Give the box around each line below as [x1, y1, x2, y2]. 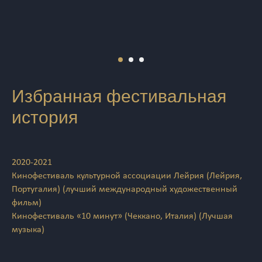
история [12, 108, 78, 127]
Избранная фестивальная [12, 87, 226, 106]
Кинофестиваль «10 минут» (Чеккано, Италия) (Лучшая [12, 212, 233, 222]
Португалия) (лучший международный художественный [12, 185, 237, 195]
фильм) [12, 198, 42, 208]
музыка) [12, 225, 44, 235]
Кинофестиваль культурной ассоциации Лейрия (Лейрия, [12, 171, 242, 181]
